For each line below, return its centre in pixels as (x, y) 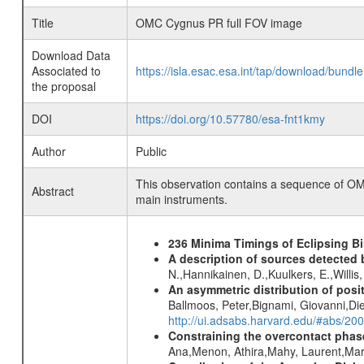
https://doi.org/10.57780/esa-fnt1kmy (230, 119)
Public (151, 151)
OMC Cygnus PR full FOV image (219, 23)
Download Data (71, 55)
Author (48, 151)
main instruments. (181, 199)
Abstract (52, 191)
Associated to (66, 71)
